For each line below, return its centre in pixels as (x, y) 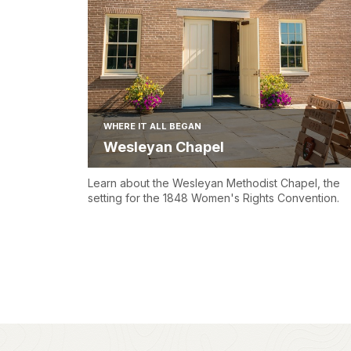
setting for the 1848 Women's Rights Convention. (213, 198)
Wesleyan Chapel (164, 147)
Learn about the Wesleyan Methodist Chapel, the (214, 183)
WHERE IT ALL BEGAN (152, 127)
